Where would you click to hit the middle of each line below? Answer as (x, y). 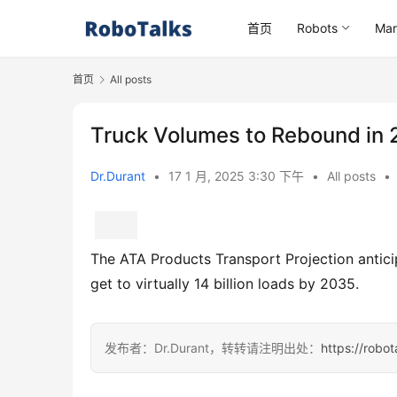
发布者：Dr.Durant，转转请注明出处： (213, 348)
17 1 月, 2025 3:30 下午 (238, 176)
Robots (318, 28)
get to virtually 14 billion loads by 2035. (225, 284)
